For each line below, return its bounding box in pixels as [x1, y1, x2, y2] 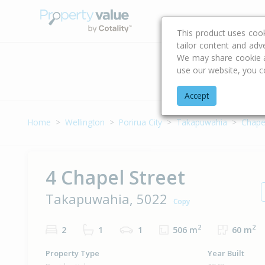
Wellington [65, 117, 105, 128]
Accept [185, 90, 209, 101]
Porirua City [119, 117, 162, 128]
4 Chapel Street [46, 164, 185, 190]
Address [229, 71, 257, 82]
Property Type [46, 248, 99, 259]
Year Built [207, 248, 244, 259]
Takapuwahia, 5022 [46, 189, 167, 208]
